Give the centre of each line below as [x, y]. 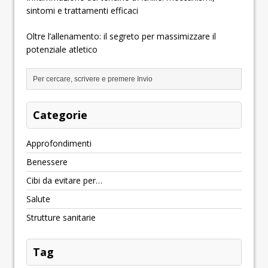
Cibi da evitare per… [64, 181]
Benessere [47, 162]
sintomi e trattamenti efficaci [82, 11]
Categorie [60, 115]
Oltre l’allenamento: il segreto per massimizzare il [121, 36]
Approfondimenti [59, 144]
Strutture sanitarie [61, 218]
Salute [38, 199]
